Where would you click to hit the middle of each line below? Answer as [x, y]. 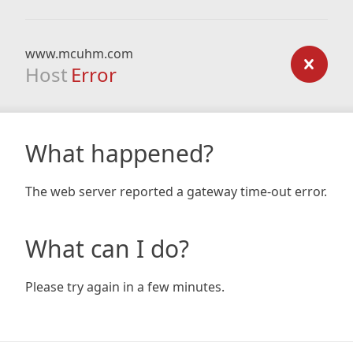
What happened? [119, 153]
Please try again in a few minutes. [125, 287]
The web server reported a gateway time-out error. [176, 191]
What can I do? [107, 249]
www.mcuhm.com [79, 54]
